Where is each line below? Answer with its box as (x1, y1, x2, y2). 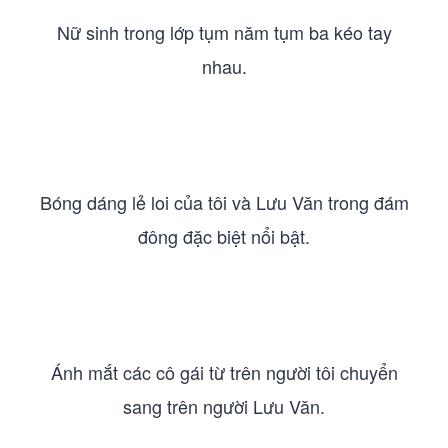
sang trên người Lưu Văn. (123, 393, 325, 419)
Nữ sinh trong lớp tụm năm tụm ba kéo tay (56, 19, 392, 45)
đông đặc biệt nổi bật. (138, 223, 310, 249)
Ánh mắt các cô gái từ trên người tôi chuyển (50, 359, 398, 385)
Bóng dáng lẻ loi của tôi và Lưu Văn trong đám (39, 189, 409, 215)
